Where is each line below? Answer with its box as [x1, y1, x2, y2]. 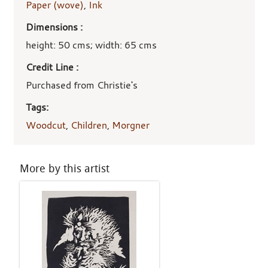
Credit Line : [25, 60, 78, 74]
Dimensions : [25, 20, 83, 34]
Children [70, 118, 107, 132]
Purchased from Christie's [25, 78, 138, 92]
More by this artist [19, 162, 109, 175]
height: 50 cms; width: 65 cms [25, 38, 157, 52]
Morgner [111, 118, 150, 132]
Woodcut [25, 118, 66, 132]
